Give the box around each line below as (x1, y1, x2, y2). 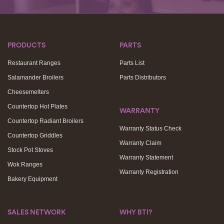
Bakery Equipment (7, 175, 57, 182)
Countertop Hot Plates (7, 103, 67, 110)
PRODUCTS (7, 42, 45, 49)
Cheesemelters (7, 88, 49, 95)
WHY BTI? (119, 209, 152, 216)
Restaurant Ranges (7, 59, 60, 66)
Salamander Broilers (7, 74, 63, 81)
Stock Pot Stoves (7, 146, 53, 153)
